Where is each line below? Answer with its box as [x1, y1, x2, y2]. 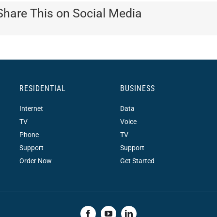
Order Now [19, 156, 52, 165]
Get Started [120, 156, 155, 165]
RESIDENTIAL [19, 83, 66, 93]
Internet [19, 104, 43, 112]
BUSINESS [120, 83, 155, 93]
